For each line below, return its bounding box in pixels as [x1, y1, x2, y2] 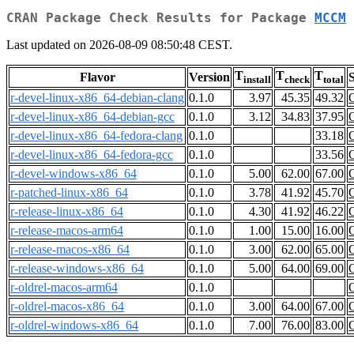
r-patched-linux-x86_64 [10, 186, 128, 200]
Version [189, 70, 230, 85]
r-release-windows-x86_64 [10, 262, 144, 276]
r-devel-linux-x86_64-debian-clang [10, 91, 184, 105]
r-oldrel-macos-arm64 [10, 281, 118, 295]
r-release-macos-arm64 [10, 224, 123, 238]
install [243, 73, 271, 86]
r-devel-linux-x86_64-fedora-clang [10, 129, 183, 143]
